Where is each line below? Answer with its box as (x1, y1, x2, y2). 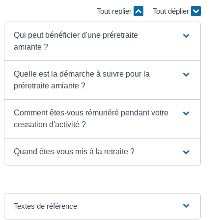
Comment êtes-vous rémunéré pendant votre (14, 108, 169, 117)
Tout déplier (152, 7, 191, 16)
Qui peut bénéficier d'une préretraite (14, 30, 138, 39)
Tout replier (96, 7, 134, 16)
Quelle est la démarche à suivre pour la (14, 69, 150, 78)
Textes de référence (14, 201, 78, 210)
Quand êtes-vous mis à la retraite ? (14, 147, 135, 156)
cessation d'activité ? (14, 120, 86, 129)
